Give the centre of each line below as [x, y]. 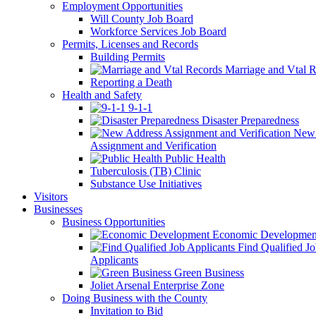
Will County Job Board [142, 19]
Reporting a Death [131, 82]
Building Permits [128, 57]
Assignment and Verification [153, 146]
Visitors [51, 196]
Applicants [114, 260]
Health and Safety [102, 95]
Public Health [194, 158]
